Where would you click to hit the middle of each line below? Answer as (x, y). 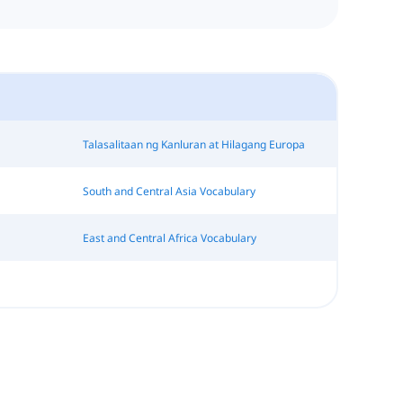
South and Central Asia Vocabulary (169, 191)
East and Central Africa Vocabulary (169, 237)
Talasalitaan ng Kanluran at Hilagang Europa (193, 144)
